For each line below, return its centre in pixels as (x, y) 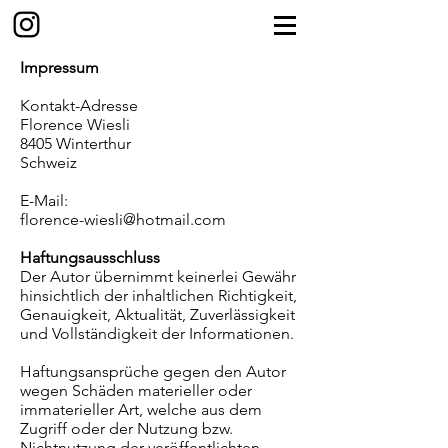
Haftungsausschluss (90, 257)
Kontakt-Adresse (79, 105)
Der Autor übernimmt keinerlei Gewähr (158, 276)
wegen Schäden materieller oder (136, 390)
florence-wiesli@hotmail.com (123, 219)
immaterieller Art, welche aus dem (141, 409)
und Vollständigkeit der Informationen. (157, 333)
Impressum (59, 67)
